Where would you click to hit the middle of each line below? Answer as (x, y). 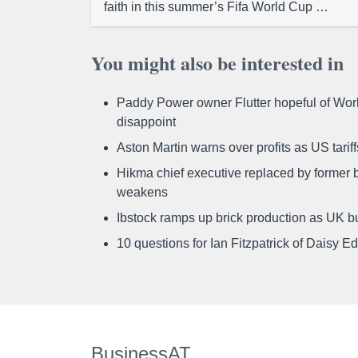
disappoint (146, 122)
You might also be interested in (217, 63)
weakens (142, 192)
